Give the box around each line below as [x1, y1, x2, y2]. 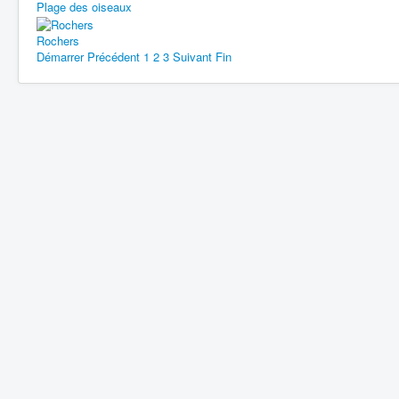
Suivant [173, 47, 212, 65]
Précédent [87, 47, 140, 65]
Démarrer [37, 47, 84, 65]
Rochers [37, 31, 79, 49]
